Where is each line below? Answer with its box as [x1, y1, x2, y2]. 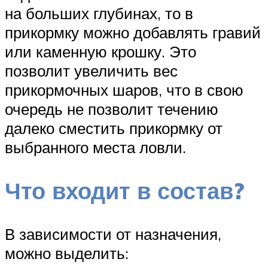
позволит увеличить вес [5, 61, 178, 81]
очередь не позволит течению [5, 99, 218, 119]
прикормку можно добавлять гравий [5, 23, 261, 42]
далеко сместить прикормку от [5, 118, 223, 138]
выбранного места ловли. [5, 138, 186, 157]
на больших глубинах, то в [5, 4, 193, 23]
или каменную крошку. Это [5, 42, 196, 62]
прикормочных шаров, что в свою [5, 80, 243, 100]
